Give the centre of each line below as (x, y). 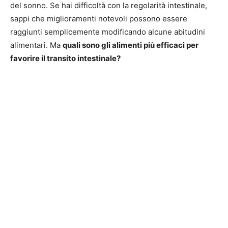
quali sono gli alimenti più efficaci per (131, 45)
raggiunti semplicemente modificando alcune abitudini (108, 32)
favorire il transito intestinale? (65, 58)
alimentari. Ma (36, 45)
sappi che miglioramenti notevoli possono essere (99, 18)
